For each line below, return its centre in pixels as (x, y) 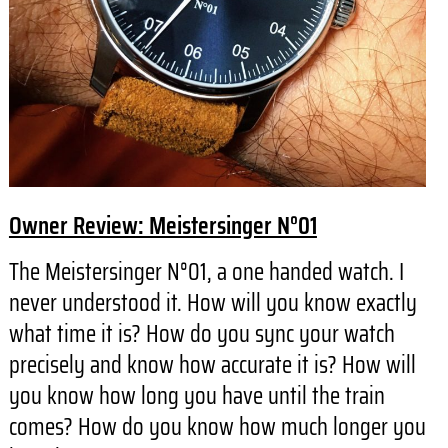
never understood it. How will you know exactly (212, 302)
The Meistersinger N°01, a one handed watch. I (206, 271)
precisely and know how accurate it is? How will (212, 364)
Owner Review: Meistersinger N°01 (162, 225)
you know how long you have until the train (196, 395)
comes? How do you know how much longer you (217, 426)
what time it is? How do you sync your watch (201, 333)
